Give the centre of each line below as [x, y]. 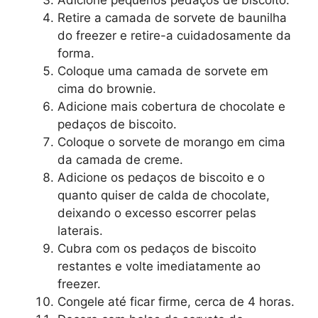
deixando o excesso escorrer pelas [157, 213]
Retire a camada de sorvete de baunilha [172, 18]
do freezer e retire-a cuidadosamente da [174, 36]
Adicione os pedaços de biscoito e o [161, 178]
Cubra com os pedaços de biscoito [157, 249]
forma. [76, 54]
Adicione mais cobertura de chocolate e [171, 107]
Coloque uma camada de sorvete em [163, 71]
